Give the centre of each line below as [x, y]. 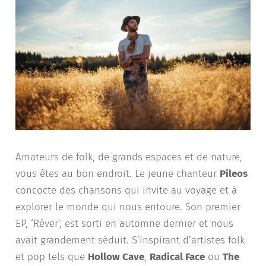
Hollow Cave [116, 257]
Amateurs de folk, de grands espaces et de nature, [129, 157]
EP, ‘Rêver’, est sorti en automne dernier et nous [124, 224]
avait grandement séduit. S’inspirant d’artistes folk [130, 240]
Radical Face [177, 257]
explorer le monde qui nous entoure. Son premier [128, 207]
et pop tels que [52, 257]
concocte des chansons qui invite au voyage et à [126, 191]
